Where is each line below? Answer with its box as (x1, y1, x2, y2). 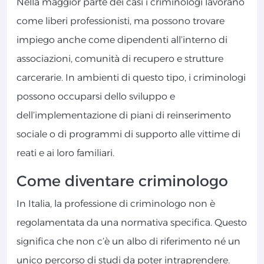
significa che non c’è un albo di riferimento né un (16, 236, 240, 247)
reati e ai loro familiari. (16, 147, 114, 159)
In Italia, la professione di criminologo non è (16, 198, 215, 210)
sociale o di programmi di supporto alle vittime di (16, 128, 240, 140)
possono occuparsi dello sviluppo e (16, 91, 175, 103)
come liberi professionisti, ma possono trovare (16, 15, 225, 27)
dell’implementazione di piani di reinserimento (16, 110, 231, 121)
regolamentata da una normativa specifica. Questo (16, 217, 247, 229)
